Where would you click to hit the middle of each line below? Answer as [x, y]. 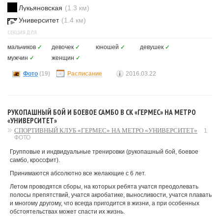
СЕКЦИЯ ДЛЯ [22, 32]
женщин [63, 58]
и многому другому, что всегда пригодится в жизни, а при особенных [105, 203]
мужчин [18, 58]
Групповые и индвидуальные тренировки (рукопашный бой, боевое [104, 152]
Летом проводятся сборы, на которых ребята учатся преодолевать [104, 187]
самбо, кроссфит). [35, 160]
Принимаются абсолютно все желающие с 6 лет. [78, 173]
